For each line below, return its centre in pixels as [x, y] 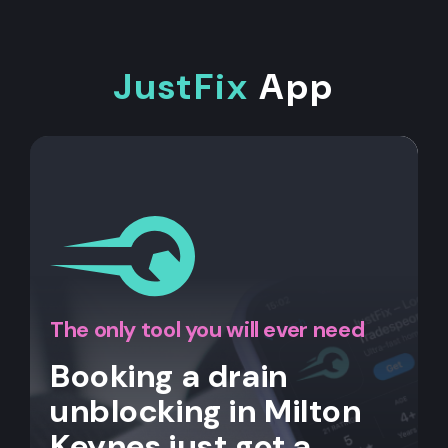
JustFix [181, 86]
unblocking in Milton [206, 410]
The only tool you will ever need [207, 329]
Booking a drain [169, 375]
